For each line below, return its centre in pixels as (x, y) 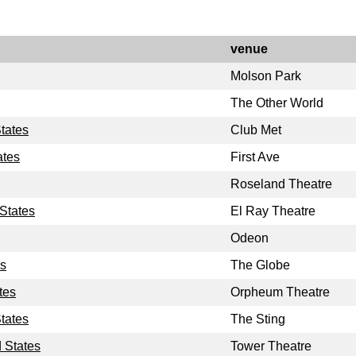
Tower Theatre (271, 346)
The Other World (277, 103)
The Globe (260, 265)
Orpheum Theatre (280, 292)
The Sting (258, 319)
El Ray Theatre (273, 211)
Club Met (256, 130)
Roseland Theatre (281, 184)
